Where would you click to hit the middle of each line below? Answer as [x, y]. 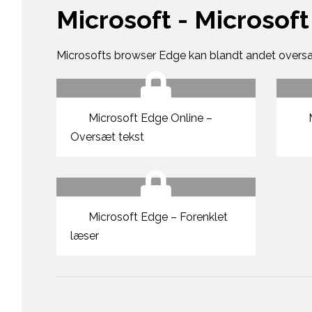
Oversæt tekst [107, 137]
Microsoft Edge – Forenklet [156, 217]
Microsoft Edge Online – [149, 118]
